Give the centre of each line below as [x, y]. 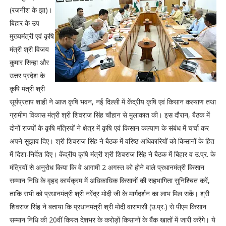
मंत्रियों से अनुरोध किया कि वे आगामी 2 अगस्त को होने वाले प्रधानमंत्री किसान [107, 167]
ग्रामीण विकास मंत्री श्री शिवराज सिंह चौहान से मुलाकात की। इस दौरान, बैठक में [109, 115]
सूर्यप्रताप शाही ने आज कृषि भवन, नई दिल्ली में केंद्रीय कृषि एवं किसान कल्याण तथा [112, 102]
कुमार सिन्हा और [29, 62]
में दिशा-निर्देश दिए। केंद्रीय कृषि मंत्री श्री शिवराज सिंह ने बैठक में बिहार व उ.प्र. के [112, 154]
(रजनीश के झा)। [31, 10]
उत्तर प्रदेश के [27, 75]
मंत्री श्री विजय [29, 49]
